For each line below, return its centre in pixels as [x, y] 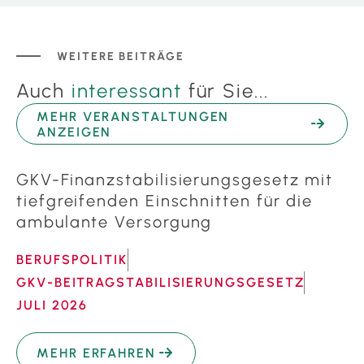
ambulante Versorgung [115, 222]
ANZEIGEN [74, 132]
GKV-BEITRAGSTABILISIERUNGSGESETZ [160, 283]
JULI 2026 [52, 305]
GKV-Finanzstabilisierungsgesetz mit [175, 180]
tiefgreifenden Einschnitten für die [165, 201]
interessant [126, 91]
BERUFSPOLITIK [72, 260]
